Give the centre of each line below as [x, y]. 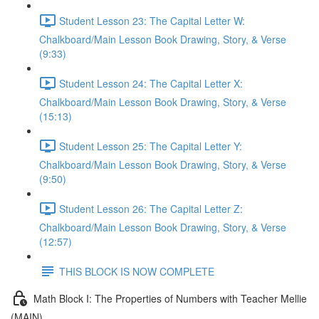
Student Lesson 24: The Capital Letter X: [151, 83]
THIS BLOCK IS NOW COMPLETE [137, 271]
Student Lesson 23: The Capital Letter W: [152, 20]
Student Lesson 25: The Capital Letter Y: [151, 146]
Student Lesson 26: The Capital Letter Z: [151, 208]
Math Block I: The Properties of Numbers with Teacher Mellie [170, 298]
